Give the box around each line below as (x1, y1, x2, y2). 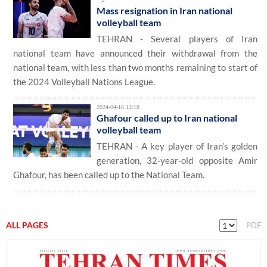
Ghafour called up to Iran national (97, 112, 237, 123)
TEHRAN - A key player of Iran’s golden (97, 141, 257, 151)
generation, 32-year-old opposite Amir (97, 155, 257, 166)
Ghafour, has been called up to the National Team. (13, 169, 204, 180)
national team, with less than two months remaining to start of (13, 62, 257, 73)
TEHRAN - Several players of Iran (97, 33, 257, 44)
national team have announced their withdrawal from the (13, 48, 257, 58)
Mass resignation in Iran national (97, 5, 232, 16)
